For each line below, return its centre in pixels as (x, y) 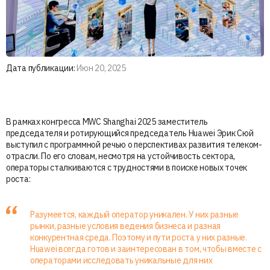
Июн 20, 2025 (100, 68)
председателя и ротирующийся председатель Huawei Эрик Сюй (130, 133)
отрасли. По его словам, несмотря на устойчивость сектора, (121, 156)
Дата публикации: (41, 68)
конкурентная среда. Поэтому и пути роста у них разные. (139, 237)
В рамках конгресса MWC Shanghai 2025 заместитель (107, 121)
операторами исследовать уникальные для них (121, 260)
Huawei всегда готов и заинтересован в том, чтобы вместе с (146, 249)
